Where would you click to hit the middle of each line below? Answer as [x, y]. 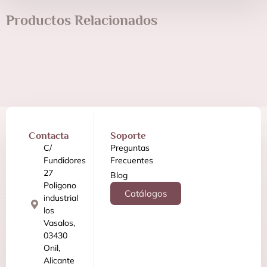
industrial [61, 198]
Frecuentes [131, 160]
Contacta [49, 135]
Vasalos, [59, 223]
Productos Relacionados [82, 20]
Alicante [59, 260]
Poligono [60, 185]
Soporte [128, 135]
